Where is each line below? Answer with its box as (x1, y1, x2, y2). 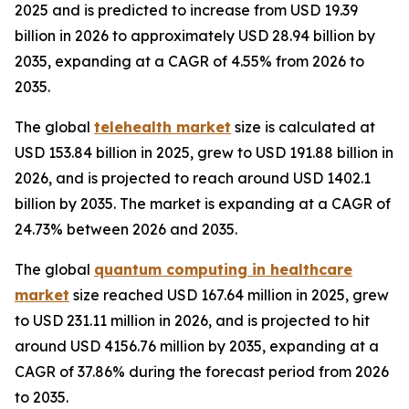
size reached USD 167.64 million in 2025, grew (69, 286, 389, 305)
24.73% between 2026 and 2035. (15, 220, 237, 239)
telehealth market (94, 118, 231, 137)
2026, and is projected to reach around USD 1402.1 (15, 169, 371, 188)
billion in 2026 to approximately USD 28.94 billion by (15, 26, 375, 46)
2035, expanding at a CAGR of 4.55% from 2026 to (15, 52, 364, 71)
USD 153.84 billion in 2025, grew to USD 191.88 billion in (15, 143, 393, 163)
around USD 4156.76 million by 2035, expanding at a (15, 337, 379, 356)
